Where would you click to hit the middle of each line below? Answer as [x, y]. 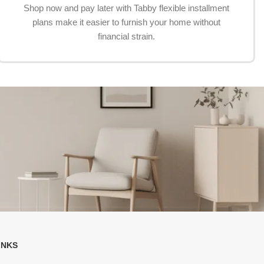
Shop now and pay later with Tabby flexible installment [126, 8]
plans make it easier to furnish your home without [126, 22]
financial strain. [126, 37]
